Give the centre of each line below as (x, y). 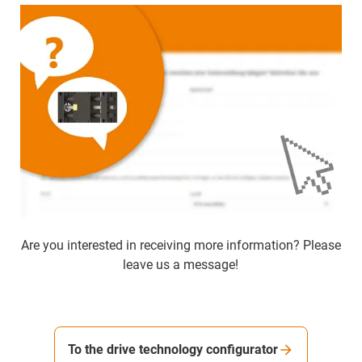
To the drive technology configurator (173, 349)
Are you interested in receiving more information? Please (181, 245)
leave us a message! (181, 264)
